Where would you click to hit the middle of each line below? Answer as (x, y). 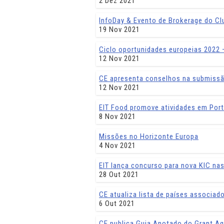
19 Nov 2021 (119, 29)
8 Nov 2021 (117, 116)
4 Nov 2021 (117, 145)
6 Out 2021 (117, 203)
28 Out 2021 (119, 174)
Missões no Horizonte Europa (149, 136)
